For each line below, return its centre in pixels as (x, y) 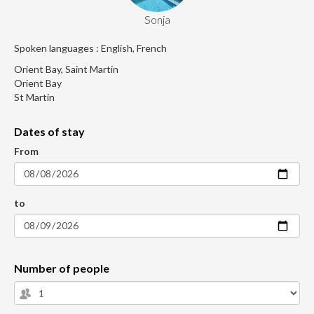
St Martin (34, 97)
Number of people (62, 268)
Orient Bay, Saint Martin (66, 69)
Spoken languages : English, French (90, 48)
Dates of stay (49, 132)
